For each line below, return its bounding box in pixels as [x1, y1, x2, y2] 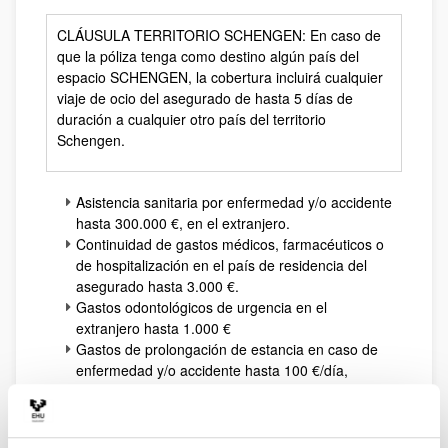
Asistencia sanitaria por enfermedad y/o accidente [76, 192, 392, 212]
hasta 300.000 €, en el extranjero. [76, 213, 290, 233]
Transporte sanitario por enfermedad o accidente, [76, 402, 390, 422]
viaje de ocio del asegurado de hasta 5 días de [57, 88, 353, 108]
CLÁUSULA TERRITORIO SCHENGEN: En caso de [57, 25, 381, 45]
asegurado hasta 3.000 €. [76, 276, 239, 296]
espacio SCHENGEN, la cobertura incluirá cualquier [57, 67, 383, 87]
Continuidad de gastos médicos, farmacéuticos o [76, 234, 384, 254]
